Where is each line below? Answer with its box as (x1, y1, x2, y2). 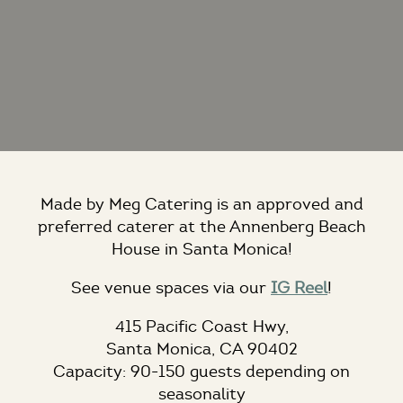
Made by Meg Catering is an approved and (40, 194, 363, 215)
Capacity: (53, 362, 126, 382)
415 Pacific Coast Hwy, (114, 317, 289, 337)
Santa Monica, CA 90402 (105, 339, 298, 360)
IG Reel (271, 278, 327, 299)
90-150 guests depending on (126, 362, 350, 382)
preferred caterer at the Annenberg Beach (37, 217, 366, 237)
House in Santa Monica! (111, 239, 292, 260)
